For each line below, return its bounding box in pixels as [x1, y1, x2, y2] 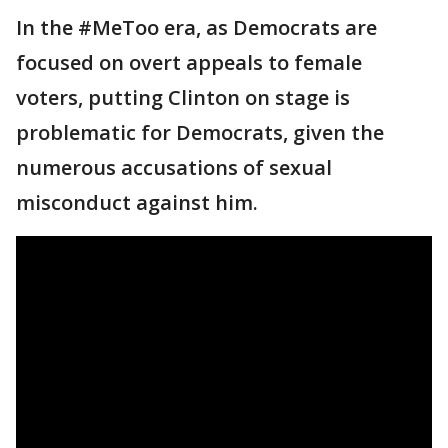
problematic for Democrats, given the [16, 119, 384, 146]
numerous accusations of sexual [16, 154, 332, 181]
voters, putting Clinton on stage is [16, 84, 350, 111]
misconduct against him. [16, 189, 258, 216]
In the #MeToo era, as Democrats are [16, 14, 377, 41]
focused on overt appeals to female [16, 49, 362, 76]
